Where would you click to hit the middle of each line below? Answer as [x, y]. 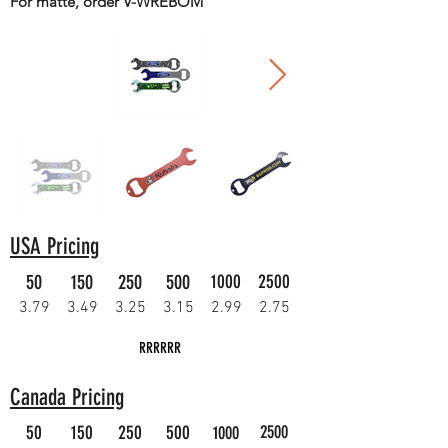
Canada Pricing [67, 397]
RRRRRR [160, 348]
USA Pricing [54, 246]
